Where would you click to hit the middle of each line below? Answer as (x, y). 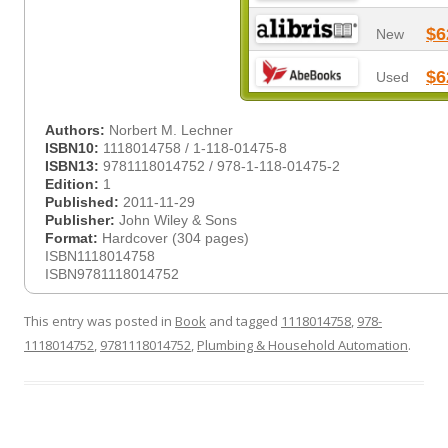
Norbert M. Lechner (171, 130)
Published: (84, 202)
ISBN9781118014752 (112, 274)
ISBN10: (74, 148)
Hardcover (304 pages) (175, 238)
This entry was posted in (99, 321)
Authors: (77, 130)
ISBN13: (74, 166)
